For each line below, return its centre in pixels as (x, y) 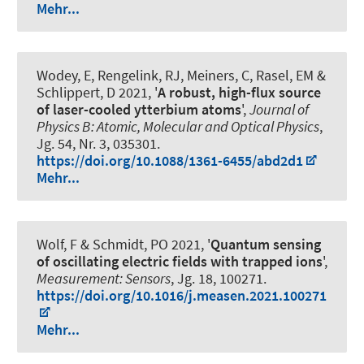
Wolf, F (57, 245)
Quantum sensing (266, 245)
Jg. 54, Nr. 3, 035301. (98, 144)
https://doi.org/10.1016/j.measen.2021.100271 (182, 296)
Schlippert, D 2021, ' (97, 93)
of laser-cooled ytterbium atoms (139, 110)
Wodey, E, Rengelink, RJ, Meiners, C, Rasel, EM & (181, 76)
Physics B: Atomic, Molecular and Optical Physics (178, 127)
